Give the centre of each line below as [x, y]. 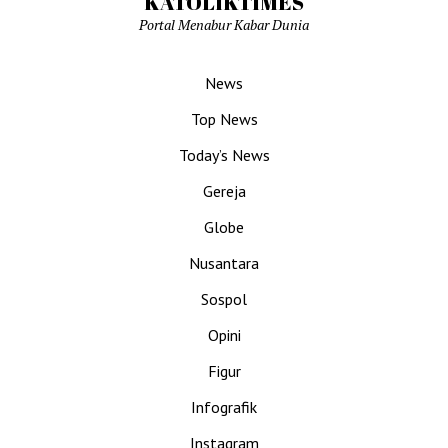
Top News [224, 119]
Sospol [224, 299]
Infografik [224, 407]
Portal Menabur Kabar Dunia [224, 24]
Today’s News [224, 155]
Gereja [224, 191]
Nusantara [224, 263]
